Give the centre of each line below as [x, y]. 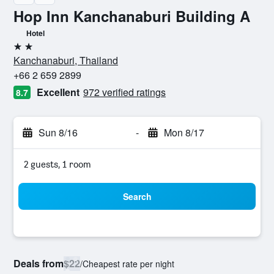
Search [137, 196]
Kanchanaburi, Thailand [66, 60]
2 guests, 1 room [57, 164]
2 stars [27, 51]
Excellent [58, 92]
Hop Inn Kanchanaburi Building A [132, 16]
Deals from [39, 263]
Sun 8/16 [58, 132]
